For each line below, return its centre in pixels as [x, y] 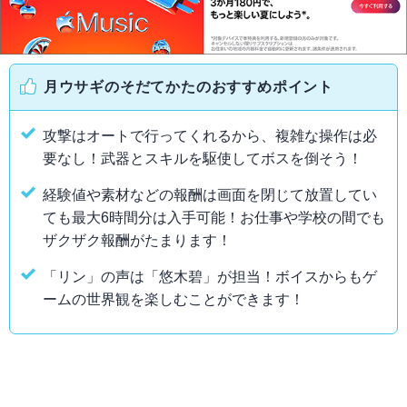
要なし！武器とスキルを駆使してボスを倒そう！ [203, 158]
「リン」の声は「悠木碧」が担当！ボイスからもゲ [210, 276]
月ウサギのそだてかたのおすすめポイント [189, 86]
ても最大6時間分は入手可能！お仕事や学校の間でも [214, 217]
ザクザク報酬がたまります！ [137, 240]
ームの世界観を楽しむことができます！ [174, 299]
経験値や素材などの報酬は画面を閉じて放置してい [210, 194]
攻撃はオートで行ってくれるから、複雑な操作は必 [210, 135]
